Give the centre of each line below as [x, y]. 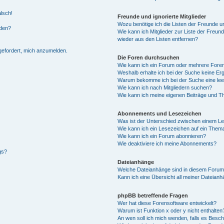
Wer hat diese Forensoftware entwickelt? [167, 203]
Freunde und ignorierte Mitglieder [162, 16]
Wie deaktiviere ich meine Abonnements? [167, 143]
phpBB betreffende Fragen [153, 195]
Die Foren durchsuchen [149, 57]
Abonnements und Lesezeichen [160, 113]
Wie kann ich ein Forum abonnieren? [162, 136]
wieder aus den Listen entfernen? [158, 39]
